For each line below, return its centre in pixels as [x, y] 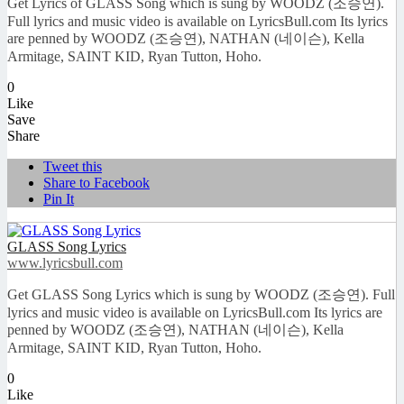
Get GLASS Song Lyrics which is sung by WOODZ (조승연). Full [201, 295]
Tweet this [73, 167]
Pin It [59, 199]
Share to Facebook [96, 183]
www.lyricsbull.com [65, 263]
